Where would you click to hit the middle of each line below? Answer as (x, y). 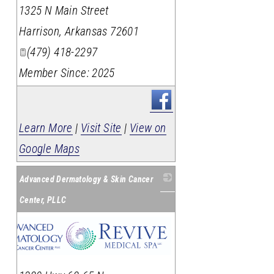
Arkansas (86, 32)
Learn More (46, 128)
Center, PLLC (43, 200)
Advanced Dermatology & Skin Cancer (86, 180)
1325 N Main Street (64, 11)
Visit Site (101, 128)
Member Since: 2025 (67, 73)
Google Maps (49, 149)
